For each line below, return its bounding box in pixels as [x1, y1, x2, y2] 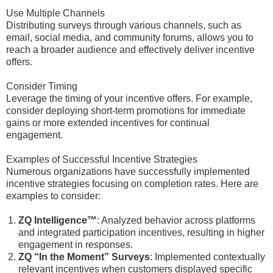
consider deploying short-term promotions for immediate [6, 105, 246, 116]
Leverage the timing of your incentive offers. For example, [6, 93, 252, 104]
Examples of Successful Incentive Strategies [6, 154, 197, 165]
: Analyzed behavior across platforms [97, 215, 255, 225]
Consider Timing [6, 81, 77, 91]
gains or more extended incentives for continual [6, 118, 210, 128]
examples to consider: [6, 191, 101, 201]
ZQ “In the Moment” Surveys [18, 252, 150, 262]
